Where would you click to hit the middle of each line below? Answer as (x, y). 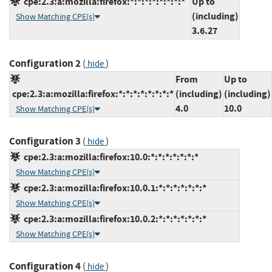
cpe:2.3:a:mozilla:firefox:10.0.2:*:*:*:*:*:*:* (113, 219)
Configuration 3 (45, 141)
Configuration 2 (45, 63)
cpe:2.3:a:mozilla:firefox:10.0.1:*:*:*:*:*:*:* (113, 188)
